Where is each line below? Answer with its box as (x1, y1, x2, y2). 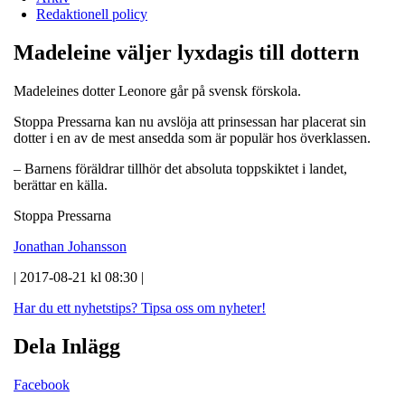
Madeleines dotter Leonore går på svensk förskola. (14, 82, 305, 99)
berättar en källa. (14, 176, 111, 193)
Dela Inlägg (14, 334, 120, 358)
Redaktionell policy (36, 5, 147, 22)
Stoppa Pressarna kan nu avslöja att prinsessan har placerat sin (14, 113, 366, 129)
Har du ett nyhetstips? (14, 299, 137, 316)
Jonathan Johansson (14, 238, 127, 254)
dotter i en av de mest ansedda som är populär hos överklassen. (14, 129, 374, 146)
